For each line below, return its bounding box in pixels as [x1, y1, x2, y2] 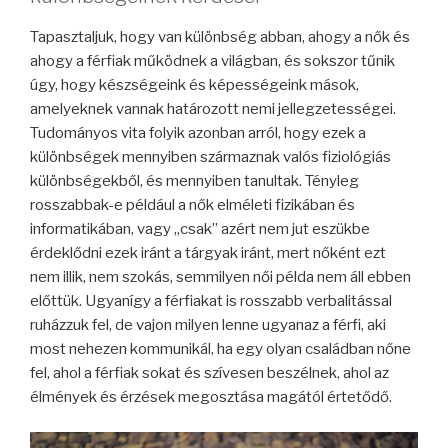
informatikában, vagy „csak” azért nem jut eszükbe [30, 220, 370, 239]
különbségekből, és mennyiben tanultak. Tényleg [30, 172, 359, 191]
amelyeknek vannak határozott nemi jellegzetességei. [30, 100, 396, 119]
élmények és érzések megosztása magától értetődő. [30, 388, 392, 407]
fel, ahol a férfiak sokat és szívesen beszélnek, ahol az [30, 364, 389, 383]
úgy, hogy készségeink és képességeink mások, [30, 76, 359, 95]
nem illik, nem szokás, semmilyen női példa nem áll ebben [30, 268, 411, 287]
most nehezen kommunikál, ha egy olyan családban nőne [30, 340, 411, 359]
